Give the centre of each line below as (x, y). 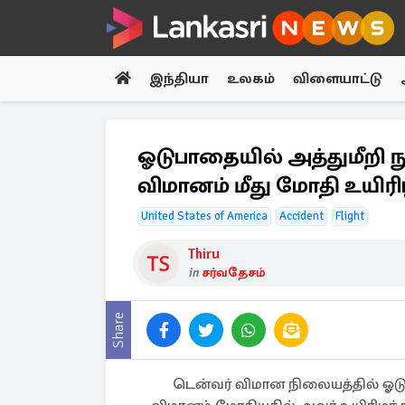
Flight (350, 216)
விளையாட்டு (338, 79)
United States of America (204, 216)
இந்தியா (179, 79)
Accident (301, 216)
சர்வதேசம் (234, 273)
